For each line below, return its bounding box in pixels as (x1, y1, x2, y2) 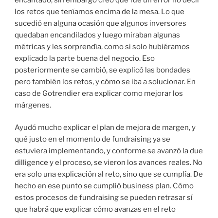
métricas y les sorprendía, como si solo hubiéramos (15, 42, 190, 51)
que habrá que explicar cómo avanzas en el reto (15, 205, 176, 214)
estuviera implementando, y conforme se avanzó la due (15, 146, 203, 156)
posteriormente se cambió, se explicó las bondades (15, 65, 190, 74)
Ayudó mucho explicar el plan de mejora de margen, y (15, 123, 196, 132)
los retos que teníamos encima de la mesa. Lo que (15, 7, 184, 16)
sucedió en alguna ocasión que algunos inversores (15, 18, 186, 28)
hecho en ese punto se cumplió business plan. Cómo (15, 182, 194, 191)
